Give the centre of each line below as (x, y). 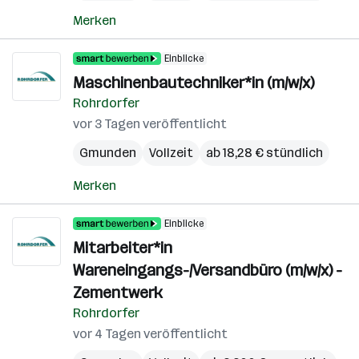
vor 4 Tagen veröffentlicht (150, 334)
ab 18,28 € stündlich (264, 153)
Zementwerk (118, 292)
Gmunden (108, 153)
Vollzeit (171, 153)
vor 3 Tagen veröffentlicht (150, 124)
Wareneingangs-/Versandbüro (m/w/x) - (208, 270)
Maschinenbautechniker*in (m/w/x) (194, 83)
